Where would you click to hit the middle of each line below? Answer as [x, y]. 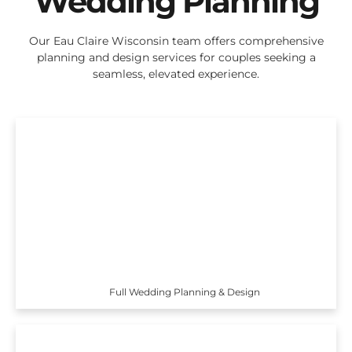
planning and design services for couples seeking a [176, 58]
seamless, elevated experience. [176, 74]
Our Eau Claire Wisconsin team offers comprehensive [176, 41]
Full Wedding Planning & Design [185, 291]
